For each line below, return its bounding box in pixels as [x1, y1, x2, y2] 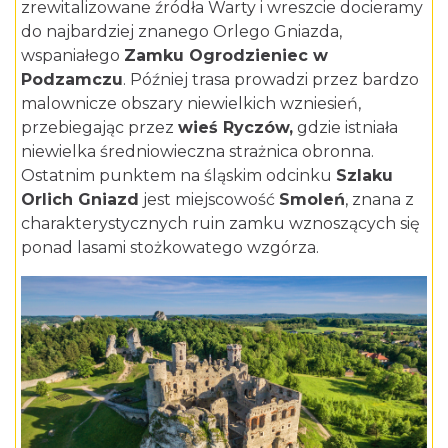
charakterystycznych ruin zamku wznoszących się [21, 213, 420, 233]
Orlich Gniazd [21, 189, 139, 209]
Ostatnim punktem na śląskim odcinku [21, 165, 336, 185]
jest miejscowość [139, 189, 279, 209]
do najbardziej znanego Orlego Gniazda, [21, 21, 342, 41]
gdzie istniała [293, 117, 398, 137]
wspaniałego [21, 45, 124, 65]
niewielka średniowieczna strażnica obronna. [21, 141, 374, 161]
